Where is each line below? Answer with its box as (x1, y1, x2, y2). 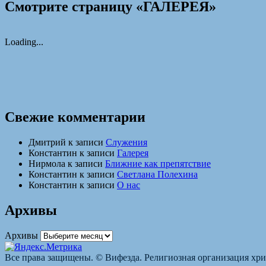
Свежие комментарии (5, 109, 145, 125)
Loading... (5, 37, 43, 47)
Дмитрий (28, 137, 66, 148)
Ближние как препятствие (105, 159, 211, 169)
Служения (106, 137, 147, 148)
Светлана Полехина (117, 169, 198, 180)
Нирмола (28, 159, 65, 169)
